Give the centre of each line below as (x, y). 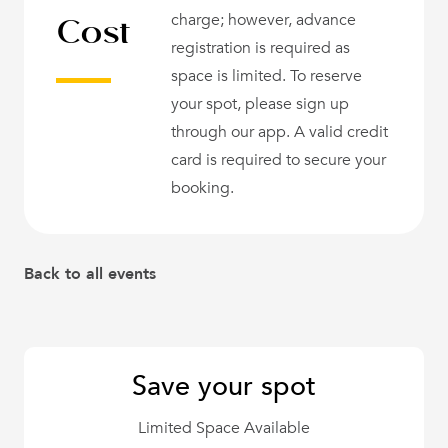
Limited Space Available (224, 428)
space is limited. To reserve (266, 76)
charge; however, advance (263, 20)
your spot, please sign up (260, 104)
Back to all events (90, 274)
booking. (202, 188)
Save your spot (224, 386)
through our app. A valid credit (279, 132)
